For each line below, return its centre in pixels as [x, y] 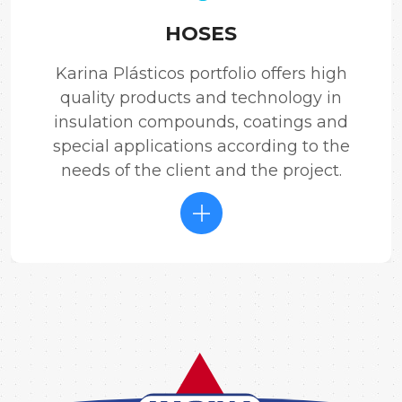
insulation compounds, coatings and [201, 122]
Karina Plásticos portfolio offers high [201, 73]
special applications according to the [201, 146]
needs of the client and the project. [201, 170]
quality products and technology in [201, 97]
